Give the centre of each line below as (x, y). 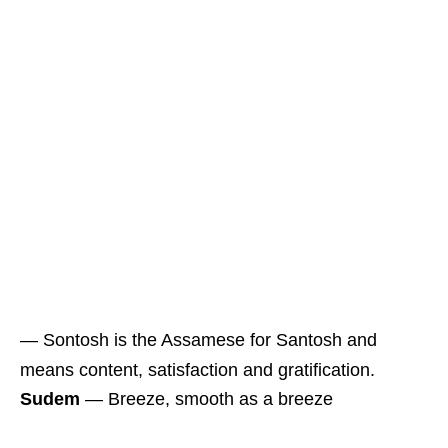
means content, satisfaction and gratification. (197, 370)
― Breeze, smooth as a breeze (206, 399)
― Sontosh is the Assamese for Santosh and (198, 340)
